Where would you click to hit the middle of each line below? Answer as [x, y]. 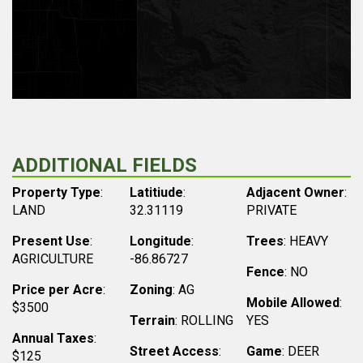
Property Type [56, 192]
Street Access [174, 351]
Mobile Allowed [293, 303]
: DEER [301, 351]
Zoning [151, 290]
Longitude [160, 241]
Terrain [152, 320]
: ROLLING [204, 320]
